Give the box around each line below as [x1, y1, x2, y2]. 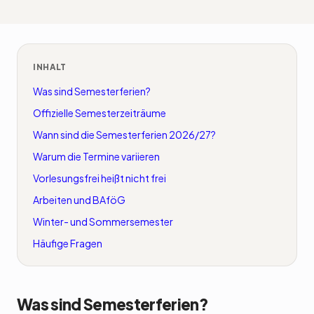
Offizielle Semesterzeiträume [33, 107, 166, 119]
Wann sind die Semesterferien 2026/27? [33, 128, 216, 141]
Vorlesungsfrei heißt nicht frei [33, 172, 166, 184]
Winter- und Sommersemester [33, 215, 173, 228]
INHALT [33, 62, 67, 72]
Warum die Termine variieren [33, 150, 160, 163]
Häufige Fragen [33, 237, 102, 250]
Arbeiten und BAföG [33, 193, 125, 206]
